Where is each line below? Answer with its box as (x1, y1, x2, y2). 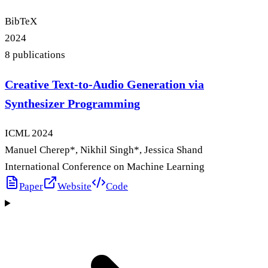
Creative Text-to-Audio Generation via (5, 78, 204, 92)
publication (10, 48, 61, 60)
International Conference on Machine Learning (5, 161, 205, 173)
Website (57, 181, 92, 193)
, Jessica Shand (139, 144, 203, 156)
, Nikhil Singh (75, 144, 134, 156)
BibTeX (5, 15, 37, 27)
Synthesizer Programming (5, 97, 140, 111)
